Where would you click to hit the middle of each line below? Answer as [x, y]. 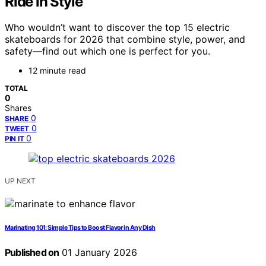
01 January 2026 [98, 253]
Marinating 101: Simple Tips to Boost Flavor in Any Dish [80, 228]
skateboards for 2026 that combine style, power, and [125, 39]
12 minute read [57, 71]
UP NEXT [20, 181]
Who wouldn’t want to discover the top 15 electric [117, 28]
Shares [18, 108]
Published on [32, 253]
